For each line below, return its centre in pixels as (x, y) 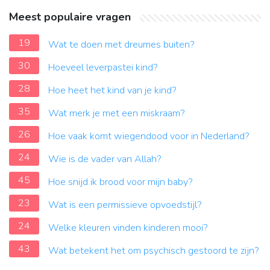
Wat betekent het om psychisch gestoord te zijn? (154, 251)
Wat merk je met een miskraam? (117, 114)
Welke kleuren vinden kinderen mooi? (128, 228)
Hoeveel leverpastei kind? (103, 68)
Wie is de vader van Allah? (105, 159)
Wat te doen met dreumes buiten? (121, 45)
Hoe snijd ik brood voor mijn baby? (121, 182)
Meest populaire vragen (70, 17)
